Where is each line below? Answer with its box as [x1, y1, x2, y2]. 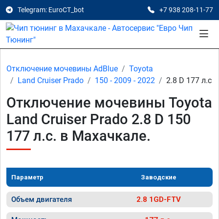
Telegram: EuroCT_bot [18, 6, 84, 14]
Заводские [141, 174, 176, 181]
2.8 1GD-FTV [136, 195, 181, 204]
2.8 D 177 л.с [166, 76, 212, 85]
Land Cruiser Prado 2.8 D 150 [6, 111, 191, 128]
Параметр [11, 174, 44, 181]
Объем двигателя [11, 195, 72, 204]
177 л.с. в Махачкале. [6, 128, 151, 144]
